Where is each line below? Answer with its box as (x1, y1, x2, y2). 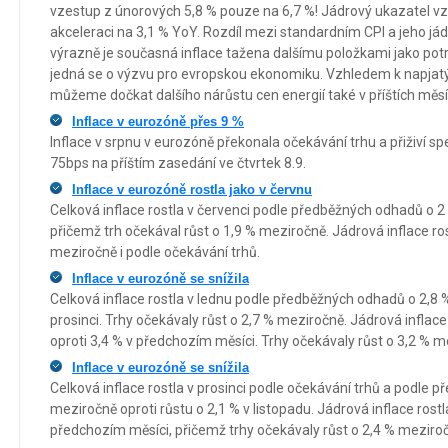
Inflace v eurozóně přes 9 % (72, 113, 244, 129)
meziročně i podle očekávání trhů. (50, 243, 260, 260)
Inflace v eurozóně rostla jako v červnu (72, 181, 312, 197)
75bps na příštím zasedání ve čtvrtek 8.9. (50, 154, 306, 171)
